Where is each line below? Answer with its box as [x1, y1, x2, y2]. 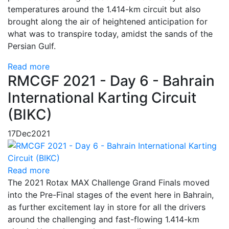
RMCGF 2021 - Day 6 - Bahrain [8, 72, 215, 89]
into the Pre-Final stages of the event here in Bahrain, [8, 189, 214, 200]
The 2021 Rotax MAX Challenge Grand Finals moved [8, 177, 210, 188]
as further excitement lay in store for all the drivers [8, 201, 205, 212]
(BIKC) [8, 105, 52, 123]
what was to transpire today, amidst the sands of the [8, 28, 213, 39]
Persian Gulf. [8, 40, 56, 51]
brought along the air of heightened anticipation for [8, 16, 208, 27]
